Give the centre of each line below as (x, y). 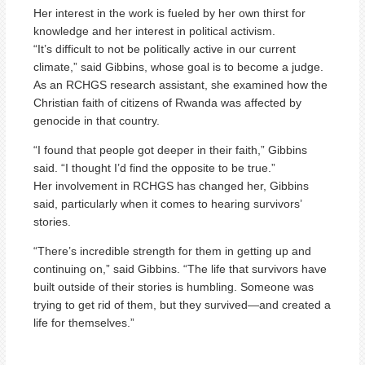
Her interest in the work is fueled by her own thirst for (169, 13)
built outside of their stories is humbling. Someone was (174, 286)
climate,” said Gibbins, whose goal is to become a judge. (178, 66)
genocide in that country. (97, 120)
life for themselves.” (84, 322)
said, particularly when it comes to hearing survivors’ (167, 203)
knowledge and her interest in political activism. (154, 31)
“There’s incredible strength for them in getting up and (172, 251)
